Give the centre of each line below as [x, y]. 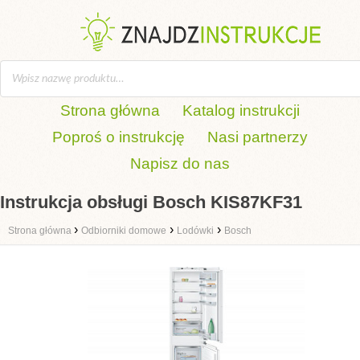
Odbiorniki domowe [124, 231]
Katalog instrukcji [241, 110]
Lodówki [195, 231]
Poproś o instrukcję [119, 137]
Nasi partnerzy [258, 137]
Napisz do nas [180, 164]
